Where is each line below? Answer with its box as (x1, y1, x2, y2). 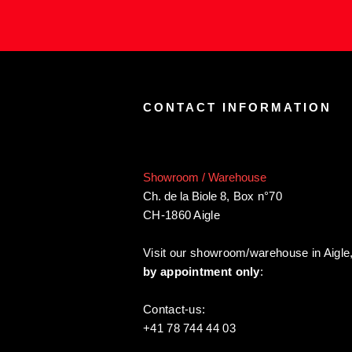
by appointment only (143, 264, 260, 278)
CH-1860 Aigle (143, 207, 220, 222)
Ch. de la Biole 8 (143, 189, 226, 203)
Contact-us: (143, 302, 206, 316)
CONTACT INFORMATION (143, 100, 332, 114)
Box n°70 (229, 189, 283, 203)
